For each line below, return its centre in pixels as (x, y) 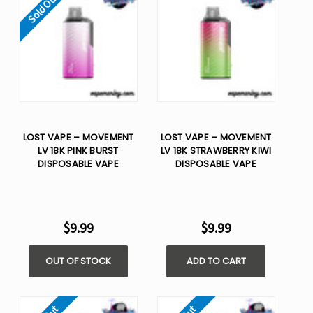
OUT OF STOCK (78, 261)
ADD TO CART (216, 261)
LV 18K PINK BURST (78, 151)
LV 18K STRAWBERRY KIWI (216, 151)
